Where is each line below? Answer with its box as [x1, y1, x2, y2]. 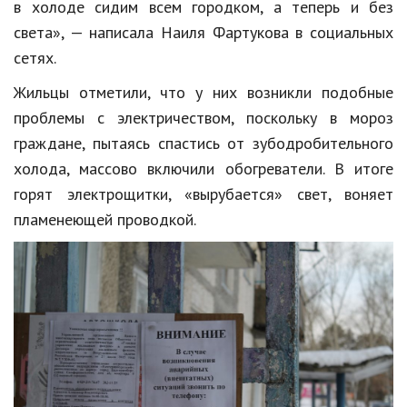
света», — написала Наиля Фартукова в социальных [14, 21, 393, 43]
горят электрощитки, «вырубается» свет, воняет [14, 183, 393, 204]
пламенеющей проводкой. [14, 208, 196, 230]
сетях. [14, 46, 56, 68]
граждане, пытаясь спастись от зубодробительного [14, 132, 393, 154]
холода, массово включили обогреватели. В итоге [14, 157, 393, 179]
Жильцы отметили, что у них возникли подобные [14, 81, 393, 103]
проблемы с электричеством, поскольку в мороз [14, 106, 393, 128]
